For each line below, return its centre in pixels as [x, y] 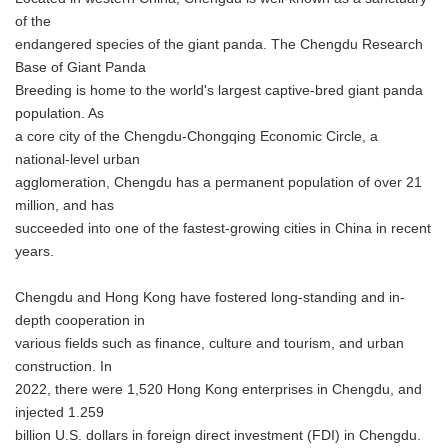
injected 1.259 [59, 412]
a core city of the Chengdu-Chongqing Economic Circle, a [196, 136]
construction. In [63, 366]
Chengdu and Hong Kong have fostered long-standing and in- [210, 297]
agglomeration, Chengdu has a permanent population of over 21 [218, 182]
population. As [59, 113]
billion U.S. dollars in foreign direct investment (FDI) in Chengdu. [218, 435]
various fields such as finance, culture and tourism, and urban [209, 343]
